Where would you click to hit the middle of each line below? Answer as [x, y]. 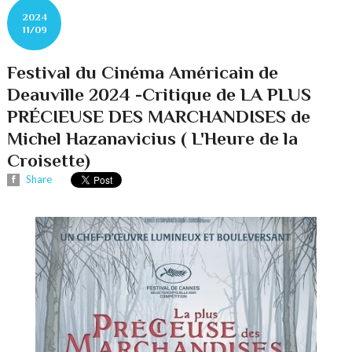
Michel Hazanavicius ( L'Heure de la [153, 139]
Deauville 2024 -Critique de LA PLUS [159, 95]
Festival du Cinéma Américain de [143, 73]
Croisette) [49, 161]
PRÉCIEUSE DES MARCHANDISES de [159, 117]
